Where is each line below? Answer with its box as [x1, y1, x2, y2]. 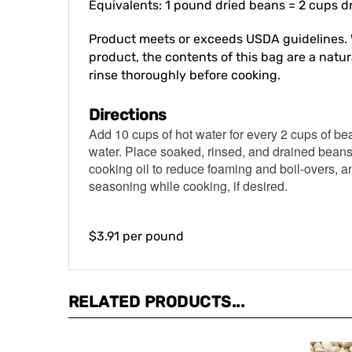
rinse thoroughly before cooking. [89, 52, 280, 67]
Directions [89, 90, 167, 108]
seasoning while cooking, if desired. [89, 161, 288, 179]
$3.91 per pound [89, 213, 184, 228]
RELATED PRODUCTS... [68, 277, 245, 295]
